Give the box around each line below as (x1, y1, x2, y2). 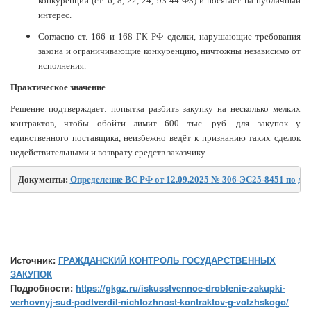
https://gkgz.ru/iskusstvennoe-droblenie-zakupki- (76, 281, 285, 295)
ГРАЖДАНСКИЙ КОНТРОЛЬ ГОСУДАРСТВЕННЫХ (58, 253, 276, 267)
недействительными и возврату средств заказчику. (10, 147, 207, 158)
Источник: (10, 253, 58, 267)
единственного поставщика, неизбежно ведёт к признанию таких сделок (10, 133, 301, 144)
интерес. (38, 10, 72, 21)
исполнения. (38, 60, 86, 72)
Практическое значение (10, 82, 106, 93)
